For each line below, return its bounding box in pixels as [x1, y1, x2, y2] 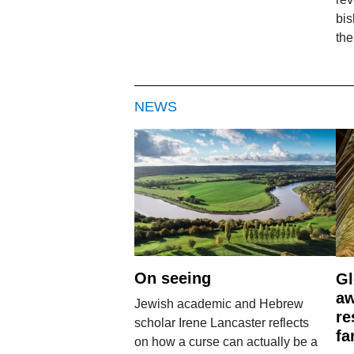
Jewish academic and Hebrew [134, 296, 303, 311]
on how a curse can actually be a [134, 334, 318, 348]
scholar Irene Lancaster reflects [134, 315, 309, 330]
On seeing [134, 269, 211, 287]
